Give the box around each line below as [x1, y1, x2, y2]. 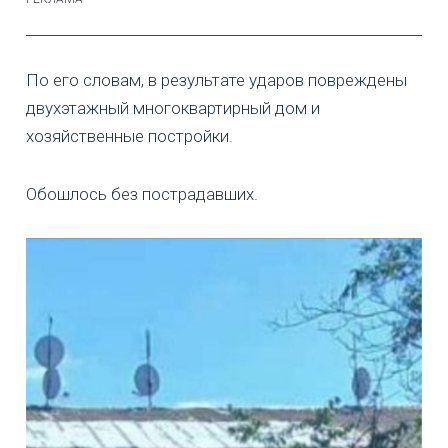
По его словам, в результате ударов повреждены [26, 69, 407, 90]
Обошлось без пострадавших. [26, 183, 258, 204]
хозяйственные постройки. [26, 125, 233, 146]
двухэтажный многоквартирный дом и [26, 97, 320, 118]
